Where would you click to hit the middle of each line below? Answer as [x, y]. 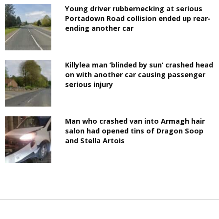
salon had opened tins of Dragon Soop [134, 131]
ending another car [99, 28]
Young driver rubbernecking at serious [134, 8]
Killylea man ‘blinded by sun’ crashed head [139, 65]
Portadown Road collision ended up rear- [138, 18]
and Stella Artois [95, 140]
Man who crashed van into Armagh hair [135, 121]
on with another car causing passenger [135, 74]
